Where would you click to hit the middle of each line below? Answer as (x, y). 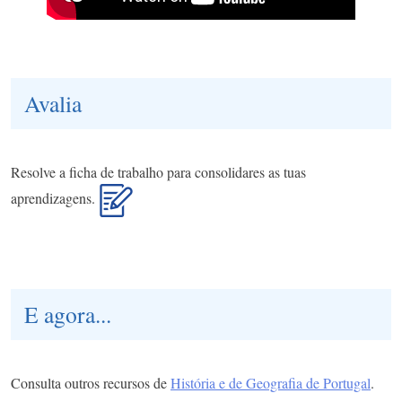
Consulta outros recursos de (91, 382)
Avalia (53, 103)
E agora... (68, 314)
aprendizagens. (55, 197)
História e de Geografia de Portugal (271, 382)
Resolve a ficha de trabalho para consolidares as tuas (158, 171)
